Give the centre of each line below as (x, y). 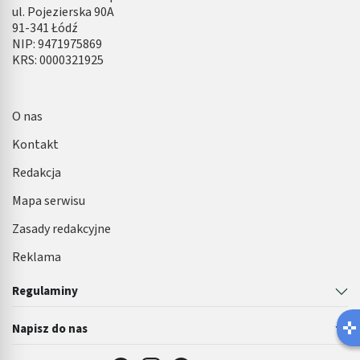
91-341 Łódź (45, 29)
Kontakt (35, 145)
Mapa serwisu (49, 201)
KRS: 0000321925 (58, 61)
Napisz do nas (50, 329)
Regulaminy (45, 292)
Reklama (37, 258)
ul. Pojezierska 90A (63, 12)
